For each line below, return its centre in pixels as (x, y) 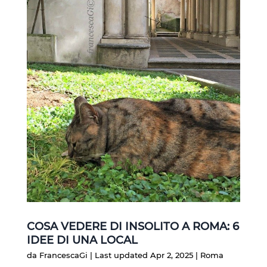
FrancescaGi (63, 255)
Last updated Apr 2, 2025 (144, 255)
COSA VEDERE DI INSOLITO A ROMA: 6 (133, 226)
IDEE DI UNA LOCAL (82, 240)
